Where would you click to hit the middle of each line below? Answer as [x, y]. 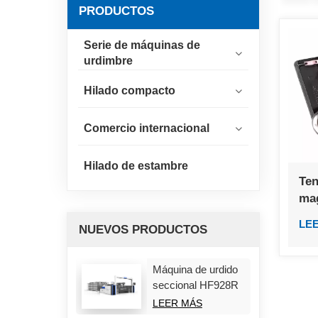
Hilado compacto [130, 91]
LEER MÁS [177, 303]
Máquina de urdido [195, 269]
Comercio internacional [147, 128]
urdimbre [108, 61]
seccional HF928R [195, 285]
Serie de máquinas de [142, 45]
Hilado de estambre [136, 166]
